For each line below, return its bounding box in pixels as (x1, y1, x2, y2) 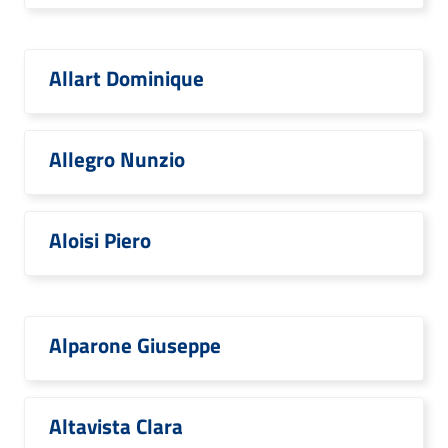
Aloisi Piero (49, 224, 151, 256)
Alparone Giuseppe (49, 329, 221, 361)
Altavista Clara (49, 410, 183, 442)
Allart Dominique (49, 62, 204, 94)
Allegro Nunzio (49, 143, 185, 175)
